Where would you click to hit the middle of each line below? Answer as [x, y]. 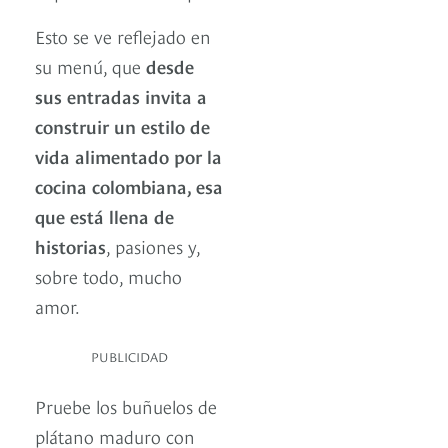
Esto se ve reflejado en [123, 36]
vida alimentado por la [128, 156]
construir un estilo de [122, 126]
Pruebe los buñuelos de [126, 406]
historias [70, 246]
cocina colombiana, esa [129, 186]
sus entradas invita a [121, 96]
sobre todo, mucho [108, 276]
